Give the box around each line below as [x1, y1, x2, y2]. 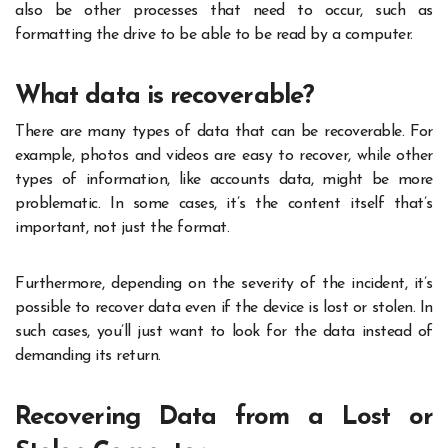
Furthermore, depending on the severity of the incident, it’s [15, 276, 433, 293]
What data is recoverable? [15, 83, 314, 109]
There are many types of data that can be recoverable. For [15, 124, 433, 141]
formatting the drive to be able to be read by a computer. [15, 26, 413, 43]
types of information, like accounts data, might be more [15, 172, 433, 189]
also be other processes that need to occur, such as [15, 2, 433, 19]
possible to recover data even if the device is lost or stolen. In [15, 300, 433, 317]
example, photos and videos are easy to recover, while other [15, 148, 433, 165]
